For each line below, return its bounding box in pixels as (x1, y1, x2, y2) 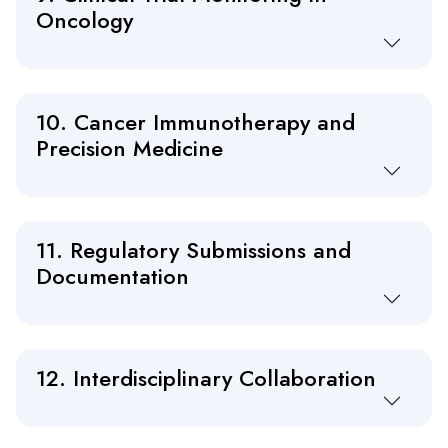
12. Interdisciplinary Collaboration (36, 362, 376, 395)
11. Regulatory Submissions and (36, 234, 351, 267)
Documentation (36, 260, 189, 293)
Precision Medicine (36, 132, 223, 165)
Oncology (36, 4, 133, 37)
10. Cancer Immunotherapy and (36, 106, 355, 139)
